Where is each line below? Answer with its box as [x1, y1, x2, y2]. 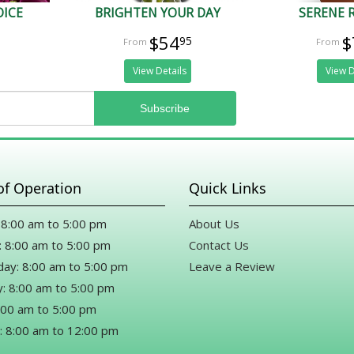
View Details [132, 63, 186, 77]
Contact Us [189, 237, 249, 254]
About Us [189, 216, 239, 232]
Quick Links [189, 179, 266, 198]
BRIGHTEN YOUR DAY [95, 4, 221, 21]
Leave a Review [189, 258, 275, 275]
